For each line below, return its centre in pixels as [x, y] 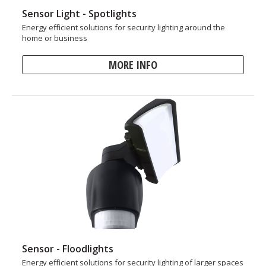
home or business [55, 38]
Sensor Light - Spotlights [79, 14]
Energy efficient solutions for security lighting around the [123, 27]
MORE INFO [133, 65]
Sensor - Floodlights [68, 249]
